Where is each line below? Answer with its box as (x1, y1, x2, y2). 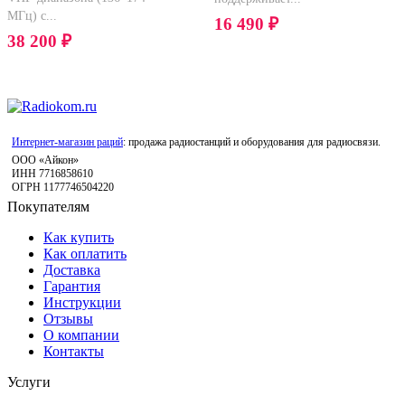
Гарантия (43, 278, 100, 295)
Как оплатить (43, 246, 127, 262)
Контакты (43, 344, 104, 360)
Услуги (7, 374, 51, 391)
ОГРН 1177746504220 (12, 181, 114, 194)
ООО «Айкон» (12, 154, 79, 167)
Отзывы (43, 311, 93, 327)
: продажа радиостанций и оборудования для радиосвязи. (123, 136, 381, 149)
